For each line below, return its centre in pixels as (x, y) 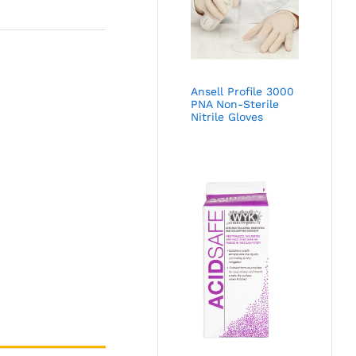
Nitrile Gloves (227, 116)
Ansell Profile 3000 (243, 91)
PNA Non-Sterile (235, 104)
